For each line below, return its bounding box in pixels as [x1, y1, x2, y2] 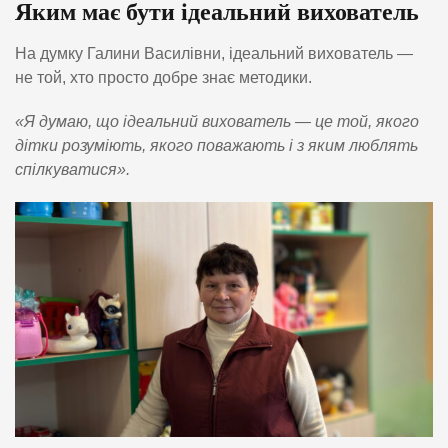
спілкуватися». [15, 160, 130, 178]
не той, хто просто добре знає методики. [15, 68, 312, 86]
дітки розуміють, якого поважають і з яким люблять [15, 136, 418, 154]
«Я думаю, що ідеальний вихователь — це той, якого [15, 112, 419, 130]
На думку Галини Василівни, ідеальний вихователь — [15, 44, 413, 62]
